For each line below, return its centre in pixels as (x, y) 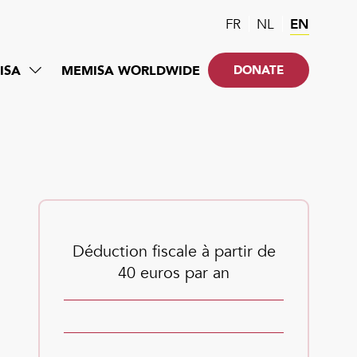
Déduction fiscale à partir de (174, 251)
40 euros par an (174, 273)
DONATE (259, 70)
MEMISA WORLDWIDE (131, 71)
